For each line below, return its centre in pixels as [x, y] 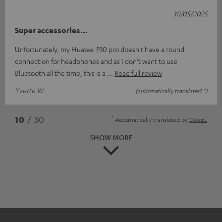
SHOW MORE [111, 137]
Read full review [138, 73]
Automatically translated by [151, 119]
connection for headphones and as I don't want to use [96, 61]
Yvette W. [30, 90]
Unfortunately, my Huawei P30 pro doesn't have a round [100, 49]
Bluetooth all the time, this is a [61, 73]
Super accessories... [51, 30]
